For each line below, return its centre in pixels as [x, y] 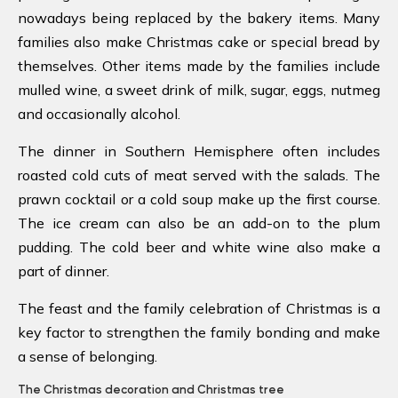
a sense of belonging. [88, 356]
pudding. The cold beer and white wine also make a [199, 247]
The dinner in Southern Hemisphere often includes [199, 151]
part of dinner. [64, 271]
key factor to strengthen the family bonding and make [199, 332]
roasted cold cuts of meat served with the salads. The [199, 175]
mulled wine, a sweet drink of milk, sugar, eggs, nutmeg [199, 89]
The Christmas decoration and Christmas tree [151, 389]
